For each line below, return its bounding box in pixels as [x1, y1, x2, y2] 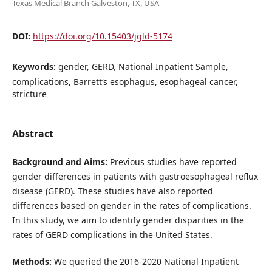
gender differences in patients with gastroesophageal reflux [12, 170, 258, 182]
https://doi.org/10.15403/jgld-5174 [32, 30, 172, 42]
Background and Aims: [12, 155, 107, 168]
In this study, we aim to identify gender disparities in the [12, 214, 244, 226]
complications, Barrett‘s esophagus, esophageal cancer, [12, 75, 238, 87]
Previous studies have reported [107, 155, 237, 168]
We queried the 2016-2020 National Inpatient [51, 255, 239, 267]
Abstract [12, 126, 53, 140]
